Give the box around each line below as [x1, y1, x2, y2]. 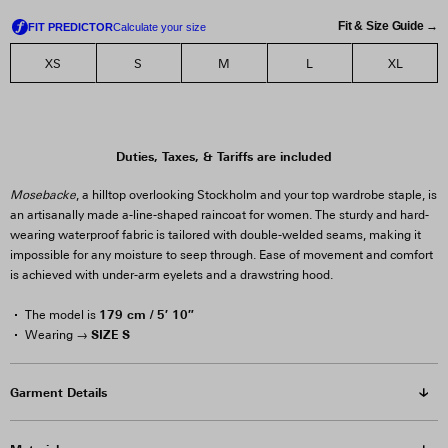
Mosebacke [10, 188, 76, 202]
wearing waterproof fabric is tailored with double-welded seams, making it [10, 228, 421, 242]
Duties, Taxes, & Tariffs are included [116, 149, 332, 164]
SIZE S [91, 327, 130, 342]
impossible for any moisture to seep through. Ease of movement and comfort [10, 248, 433, 262]
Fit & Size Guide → [338, 19, 438, 33]
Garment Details [10, 384, 107, 400]
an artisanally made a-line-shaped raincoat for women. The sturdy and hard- [10, 208, 429, 222]
